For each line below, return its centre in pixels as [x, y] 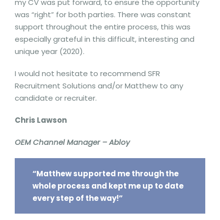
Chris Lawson [41, 120]
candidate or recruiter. [56, 98]
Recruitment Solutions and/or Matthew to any [99, 86]
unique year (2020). [50, 51]
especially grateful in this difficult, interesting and [105, 39]
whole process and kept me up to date [108, 186]
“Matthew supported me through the [105, 173]
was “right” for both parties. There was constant [103, 14]
